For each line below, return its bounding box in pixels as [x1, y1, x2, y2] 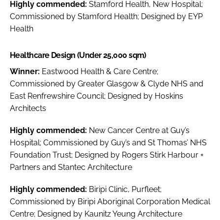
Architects [10, 103, 46, 113]
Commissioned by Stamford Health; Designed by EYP [10, 11, 203, 21]
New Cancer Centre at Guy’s [89, 125, 190, 135]
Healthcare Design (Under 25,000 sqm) [10, 50, 146, 60]
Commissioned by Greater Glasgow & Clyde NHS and [10, 79, 203, 88]
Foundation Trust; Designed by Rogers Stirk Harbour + [10, 150, 204, 160]
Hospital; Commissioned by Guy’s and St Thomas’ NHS [10, 137, 207, 147]
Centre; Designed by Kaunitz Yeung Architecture [10, 209, 182, 219]
